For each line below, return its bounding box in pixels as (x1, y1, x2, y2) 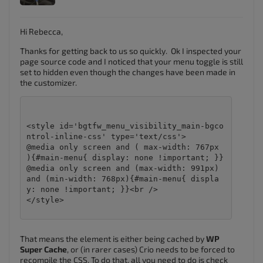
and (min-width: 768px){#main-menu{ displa (26, 174, 219, 183)
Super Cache (20, 244, 67, 254)
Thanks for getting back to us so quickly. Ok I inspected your (20, 46, 241, 56)
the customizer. (20, 77, 77, 87)
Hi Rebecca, (20, 26, 63, 36)
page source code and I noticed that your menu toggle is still (20, 56, 243, 66)
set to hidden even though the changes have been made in (20, 67, 235, 77)
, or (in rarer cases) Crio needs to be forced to (67, 244, 235, 254)
